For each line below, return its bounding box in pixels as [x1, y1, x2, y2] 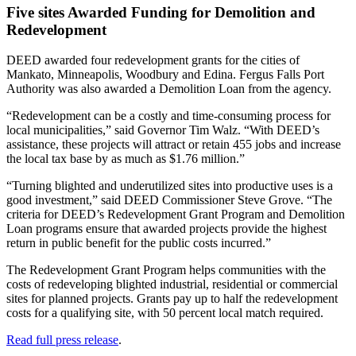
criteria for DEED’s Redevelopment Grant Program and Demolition [6, 207, 345, 222]
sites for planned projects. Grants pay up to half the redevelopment [6, 292, 338, 306]
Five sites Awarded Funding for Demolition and [6, 3, 315, 21]
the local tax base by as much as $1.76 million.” [6, 152, 245, 166]
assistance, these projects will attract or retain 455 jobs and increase [6, 137, 341, 152]
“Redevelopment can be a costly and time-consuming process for [6, 109, 331, 123]
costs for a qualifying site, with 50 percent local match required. [6, 306, 323, 320]
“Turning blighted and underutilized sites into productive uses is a [6, 179, 333, 193]
